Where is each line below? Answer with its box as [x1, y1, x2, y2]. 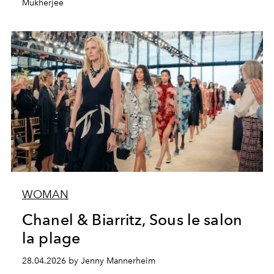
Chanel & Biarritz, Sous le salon [21, 210, 243, 229]
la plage [21, 229, 81, 247]
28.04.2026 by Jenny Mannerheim [21, 256, 155, 266]
